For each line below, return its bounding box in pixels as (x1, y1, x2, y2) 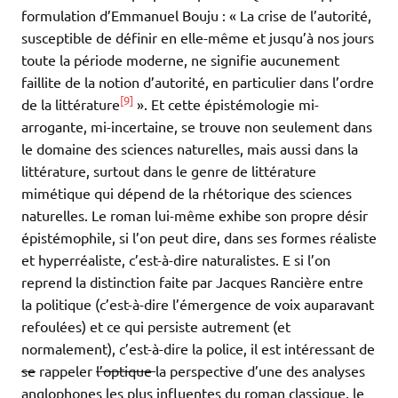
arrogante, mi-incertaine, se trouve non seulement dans (21, 117, 372, 136)
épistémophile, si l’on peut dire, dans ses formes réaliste (21, 228, 377, 247)
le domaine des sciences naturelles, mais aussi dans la (21, 139, 358, 158)
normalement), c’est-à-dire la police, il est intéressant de (21, 339, 375, 358)
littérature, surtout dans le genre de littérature (21, 162, 316, 180)
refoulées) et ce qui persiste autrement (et (21, 317, 291, 336)
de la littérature (21, 95, 120, 114)
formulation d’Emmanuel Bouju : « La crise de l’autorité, (21, 6, 371, 25)
